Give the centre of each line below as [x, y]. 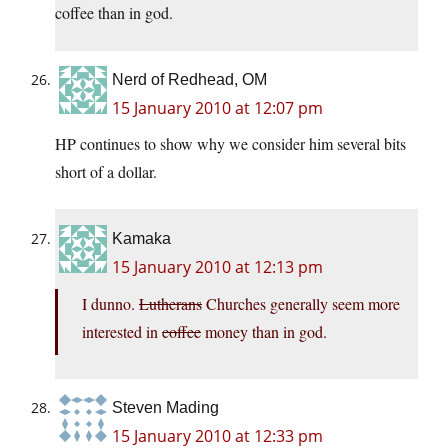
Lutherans [170, 304]
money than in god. [264, 332]
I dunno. [110, 304]
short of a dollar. [106, 172]
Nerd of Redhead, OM [189, 80]
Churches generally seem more [301, 304]
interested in [122, 332]
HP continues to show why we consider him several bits [230, 144]
